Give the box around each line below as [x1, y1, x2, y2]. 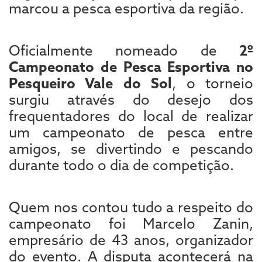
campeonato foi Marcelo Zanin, [9, 214, 253, 232]
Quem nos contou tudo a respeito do [9, 198, 253, 216]
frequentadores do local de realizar [9, 106, 253, 125]
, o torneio [172, 74, 254, 92]
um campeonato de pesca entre [9, 123, 253, 141]
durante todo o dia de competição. [9, 156, 234, 174]
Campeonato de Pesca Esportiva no [9, 57, 253, 75]
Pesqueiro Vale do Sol [9, 74, 173, 92]
